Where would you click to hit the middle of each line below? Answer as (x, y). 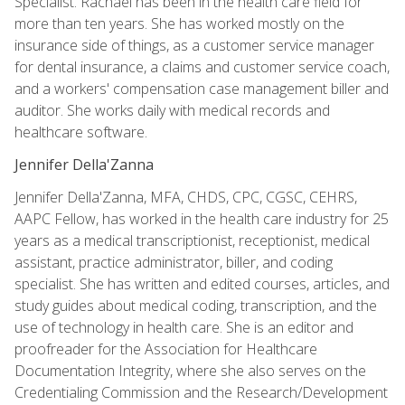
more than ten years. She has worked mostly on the (179, 23)
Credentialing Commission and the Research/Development (201, 392)
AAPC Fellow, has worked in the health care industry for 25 (202, 218)
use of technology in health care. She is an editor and (184, 327)
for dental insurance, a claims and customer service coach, (202, 66)
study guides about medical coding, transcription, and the (196, 305)
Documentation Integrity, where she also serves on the (190, 370)
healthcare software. (81, 132)
